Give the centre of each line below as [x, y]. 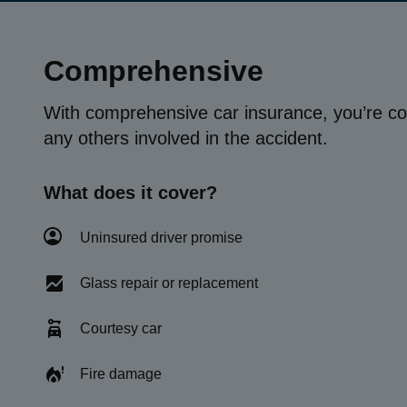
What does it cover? [130, 193]
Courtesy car [121, 328]
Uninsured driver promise [161, 238]
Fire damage [121, 374]
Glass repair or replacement [169, 283]
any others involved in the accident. [186, 138]
